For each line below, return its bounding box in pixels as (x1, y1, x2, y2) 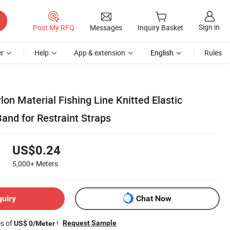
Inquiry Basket (138, 23, 183, 33)
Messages (90, 22, 122, 32)
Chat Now (136, 194, 171, 204)
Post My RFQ (33, 22, 74, 32)
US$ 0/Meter (14, 219, 55, 227)
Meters (36, 158, 58, 168)
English (150, 48, 174, 57)
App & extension (74, 48, 125, 57)
